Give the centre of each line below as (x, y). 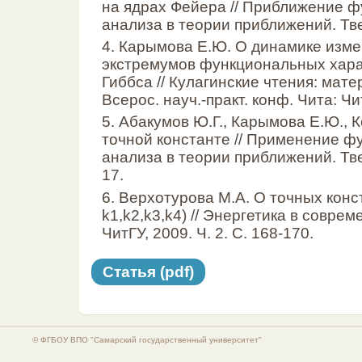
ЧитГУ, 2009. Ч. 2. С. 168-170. (208, 233)
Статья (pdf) (148, 271)
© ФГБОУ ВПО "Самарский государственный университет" (147, 339)
